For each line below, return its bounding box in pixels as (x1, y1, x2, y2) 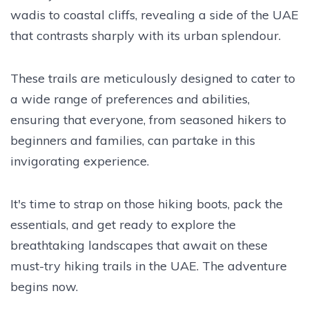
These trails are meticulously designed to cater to (10, 70, 295, 86)
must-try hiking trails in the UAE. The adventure (10, 257, 287, 274)
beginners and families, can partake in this (10, 132, 255, 148)
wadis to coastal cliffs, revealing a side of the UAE (10, 6, 299, 23)
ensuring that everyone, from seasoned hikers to (10, 111, 286, 128)
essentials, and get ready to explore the (10, 216, 236, 232)
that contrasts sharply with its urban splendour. (10, 27, 281, 43)
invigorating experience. (10, 152, 149, 169)
